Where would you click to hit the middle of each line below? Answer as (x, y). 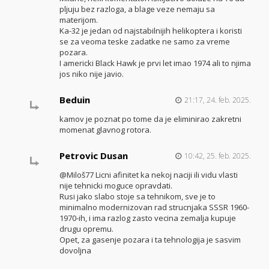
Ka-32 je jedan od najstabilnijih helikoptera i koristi (150, 31)
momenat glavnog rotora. (105, 130)
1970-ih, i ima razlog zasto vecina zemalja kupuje (147, 218)
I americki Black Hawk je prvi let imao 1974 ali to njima (155, 63)
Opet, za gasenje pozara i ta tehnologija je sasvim (150, 240)
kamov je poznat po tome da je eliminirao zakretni (150, 119)
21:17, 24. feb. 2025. (217, 100)
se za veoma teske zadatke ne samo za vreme (144, 41)
